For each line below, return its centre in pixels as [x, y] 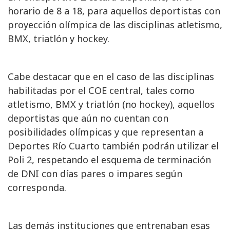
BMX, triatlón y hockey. [60, 39]
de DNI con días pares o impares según [95, 174]
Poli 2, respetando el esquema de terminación [109, 160]
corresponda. [37, 188]
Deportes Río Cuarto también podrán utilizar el [113, 146]
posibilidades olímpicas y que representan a [106, 132]
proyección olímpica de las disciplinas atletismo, [115, 25]
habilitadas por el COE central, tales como [101, 91]
